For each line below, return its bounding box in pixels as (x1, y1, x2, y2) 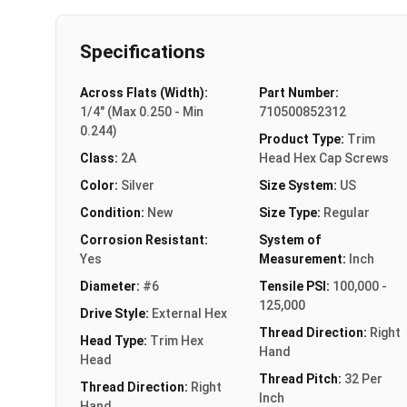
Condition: (80, 204, 147, 220)
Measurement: (258, 251, 349, 266)
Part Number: (258, 84, 339, 100)
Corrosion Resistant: (80, 232, 208, 247)
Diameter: (80, 278, 143, 293)
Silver (121, 177, 154, 193)
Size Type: (258, 204, 323, 220)
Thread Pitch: (258, 371, 344, 386)
